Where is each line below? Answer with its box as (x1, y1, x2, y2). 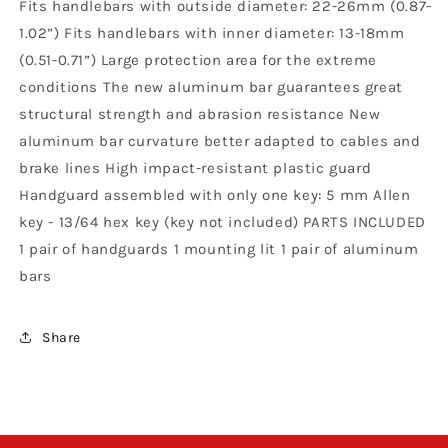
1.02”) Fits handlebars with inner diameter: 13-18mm (19, 24, 405, 43)
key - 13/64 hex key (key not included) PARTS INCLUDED (19, 213, 426, 232)
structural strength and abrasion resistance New (19, 105, 381, 124)
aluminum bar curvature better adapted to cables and (19, 132, 421, 151)
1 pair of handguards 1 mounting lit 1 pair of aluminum (19, 240, 419, 259)
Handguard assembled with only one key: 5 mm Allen (19, 186, 411, 205)
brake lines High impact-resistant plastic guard (19, 159, 372, 178)
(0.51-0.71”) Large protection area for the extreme (19, 51, 378, 70)
